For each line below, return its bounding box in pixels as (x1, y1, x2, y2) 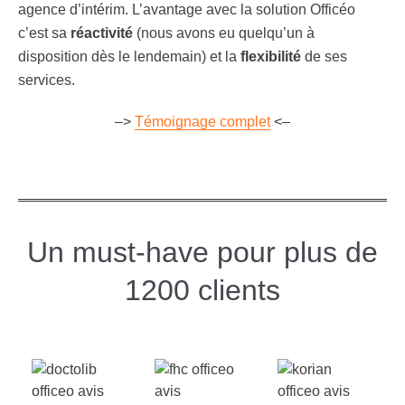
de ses (305, 49, 347, 64)
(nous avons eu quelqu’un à (133, 25, 315, 41)
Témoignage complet (135, 114, 270, 129)
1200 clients (125, 274, 280, 306)
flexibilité (237, 49, 305, 64)
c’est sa (18, 25, 67, 41)
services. (18, 72, 75, 88)
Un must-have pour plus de (27, 236, 378, 268)
